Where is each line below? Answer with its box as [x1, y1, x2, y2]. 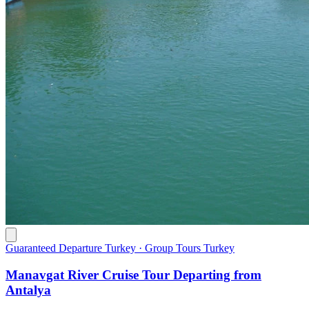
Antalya [6, 282, 51, 297]
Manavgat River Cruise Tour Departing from [6, 267, 261, 282]
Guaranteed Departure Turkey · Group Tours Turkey [6, 242, 235, 255]
